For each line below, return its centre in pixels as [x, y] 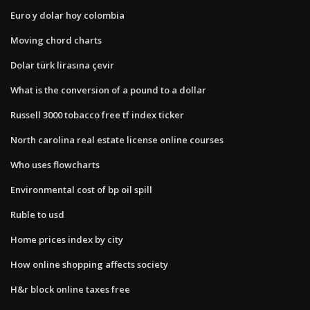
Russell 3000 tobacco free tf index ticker [97, 115]
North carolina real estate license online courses [117, 139]
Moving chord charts [56, 40]
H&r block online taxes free [70, 289]
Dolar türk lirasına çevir [62, 65]
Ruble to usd [37, 214]
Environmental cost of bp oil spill [81, 189]
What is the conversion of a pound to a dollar [108, 90]
